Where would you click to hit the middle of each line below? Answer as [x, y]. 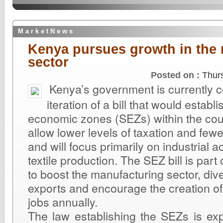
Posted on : [176, 75]
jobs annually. [63, 202]
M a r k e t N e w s [45, 31]
